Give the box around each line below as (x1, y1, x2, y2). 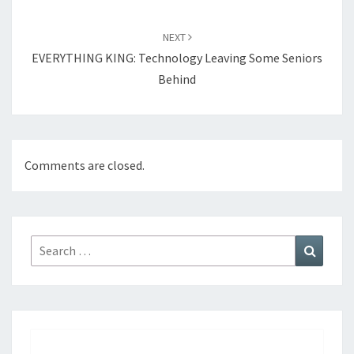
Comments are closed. (24, 156, 145, 173)
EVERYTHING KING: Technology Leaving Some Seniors (32, 49, 322, 66)
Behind (158, 70, 196, 87)
